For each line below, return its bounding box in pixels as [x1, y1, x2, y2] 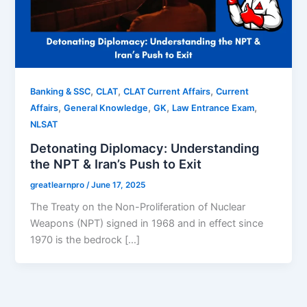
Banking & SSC [30, 86, 91, 97]
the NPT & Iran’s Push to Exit [30, 156, 202, 171]
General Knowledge [64, 103, 149, 114]
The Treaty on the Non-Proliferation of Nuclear [30, 201, 246, 214]
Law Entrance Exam [172, 103, 255, 114]
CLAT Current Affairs [123, 86, 211, 97]
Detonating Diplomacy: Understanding [30, 140, 260, 156]
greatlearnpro [30, 180, 87, 190]
